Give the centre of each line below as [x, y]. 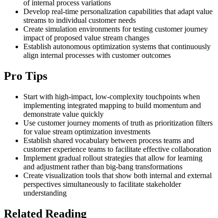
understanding [45, 193]
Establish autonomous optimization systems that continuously [117, 47]
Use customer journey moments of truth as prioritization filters [118, 123]
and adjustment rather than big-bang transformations [103, 167]
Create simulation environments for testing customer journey [116, 29]
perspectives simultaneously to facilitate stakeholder [102, 184]
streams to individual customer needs [80, 20]
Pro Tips [26, 76]
